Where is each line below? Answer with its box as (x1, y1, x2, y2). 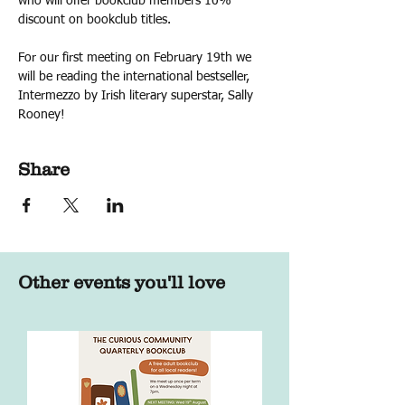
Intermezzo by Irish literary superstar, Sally (18, 89, 257, 102)
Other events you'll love (18, 272, 225, 292)
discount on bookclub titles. (18, 14, 171, 26)
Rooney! (18, 108, 65, 121)
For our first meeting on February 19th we (18, 52, 255, 64)
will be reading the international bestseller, (18, 71, 253, 83)
